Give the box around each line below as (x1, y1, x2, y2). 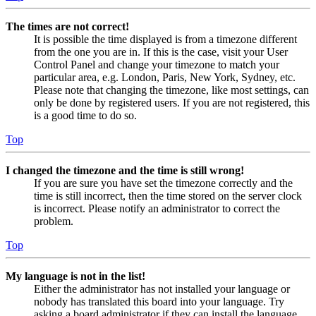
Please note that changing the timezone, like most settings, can (34, 83, 309, 96)
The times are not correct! (6, 20, 129, 32)
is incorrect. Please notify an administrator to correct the (34, 202, 280, 214)
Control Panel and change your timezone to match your (34, 58, 279, 71)
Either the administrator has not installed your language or (34, 282, 290, 295)
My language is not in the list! (6, 269, 145, 282)
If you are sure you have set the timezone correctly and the (34, 176, 293, 189)
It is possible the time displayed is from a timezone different (34, 32, 297, 45)
